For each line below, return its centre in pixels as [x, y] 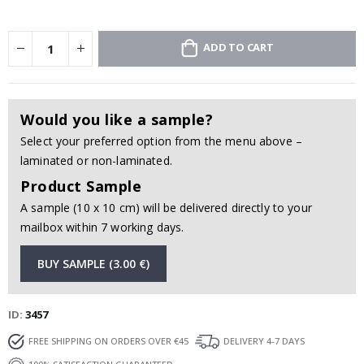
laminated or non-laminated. [96, 161]
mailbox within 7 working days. [102, 227]
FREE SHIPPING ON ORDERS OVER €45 [108, 340]
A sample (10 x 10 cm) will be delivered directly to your [166, 208]
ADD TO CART [238, 48]
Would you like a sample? [117, 120]
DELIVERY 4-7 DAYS [264, 340]
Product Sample [81, 186]
